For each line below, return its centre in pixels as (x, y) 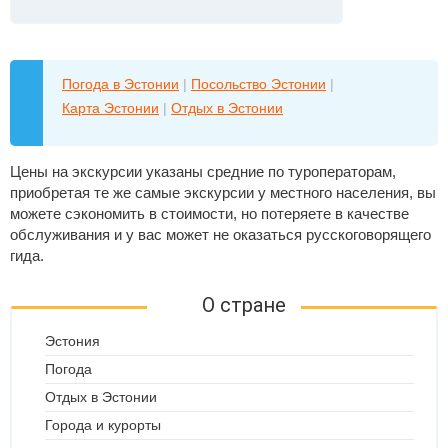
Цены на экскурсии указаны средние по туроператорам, (203, 171)
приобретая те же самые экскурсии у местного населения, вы (223, 192)
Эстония (72, 341)
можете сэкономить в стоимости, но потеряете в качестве (209, 213)
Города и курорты (103, 425)
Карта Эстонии (110, 108)
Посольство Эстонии (258, 84)
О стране (244, 305)
